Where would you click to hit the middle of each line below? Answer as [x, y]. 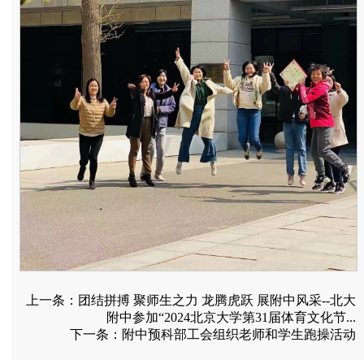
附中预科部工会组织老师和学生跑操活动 [239, 335]
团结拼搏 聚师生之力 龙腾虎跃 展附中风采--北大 [217, 301]
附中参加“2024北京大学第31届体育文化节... [231, 318]
